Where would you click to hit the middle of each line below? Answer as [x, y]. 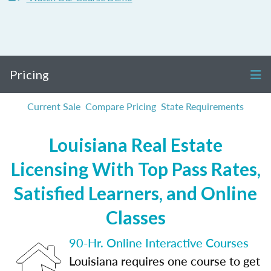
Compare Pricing [121, 106]
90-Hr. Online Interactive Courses [159, 243]
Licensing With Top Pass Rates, [135, 169]
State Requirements [202, 106]
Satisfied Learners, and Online [135, 193]
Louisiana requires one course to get [165, 261]
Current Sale [54, 106]
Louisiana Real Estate [135, 145]
